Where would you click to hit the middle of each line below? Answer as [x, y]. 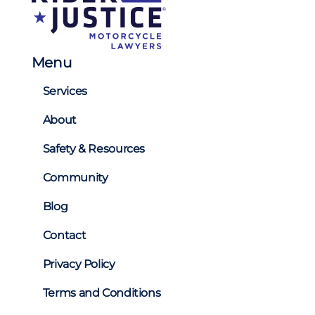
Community [75, 177]
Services [65, 91]
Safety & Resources [94, 148]
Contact [64, 235]
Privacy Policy [79, 264]
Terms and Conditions [102, 292]
